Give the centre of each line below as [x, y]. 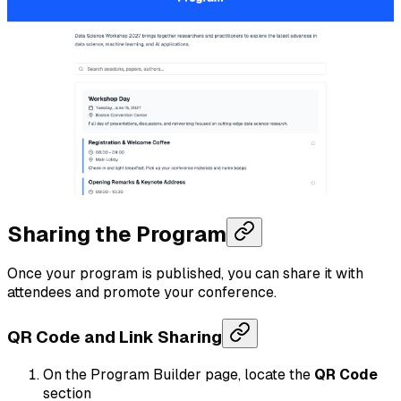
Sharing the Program [117, 234]
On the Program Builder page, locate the [179, 374]
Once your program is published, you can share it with [185, 274]
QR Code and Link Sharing [115, 337]
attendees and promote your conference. [142, 293]
